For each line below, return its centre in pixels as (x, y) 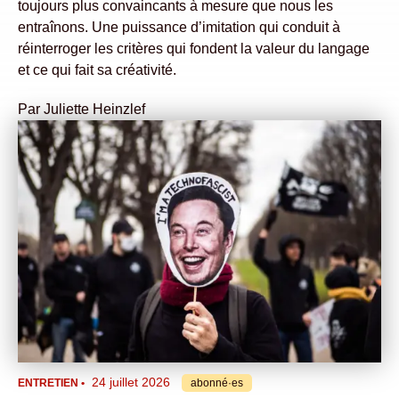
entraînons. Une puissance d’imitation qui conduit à (179, 28)
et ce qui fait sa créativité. (97, 70)
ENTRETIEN (48, 383)
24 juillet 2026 (131, 382)
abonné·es (217, 383)
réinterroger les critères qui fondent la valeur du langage (194, 49)
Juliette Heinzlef (94, 110)
